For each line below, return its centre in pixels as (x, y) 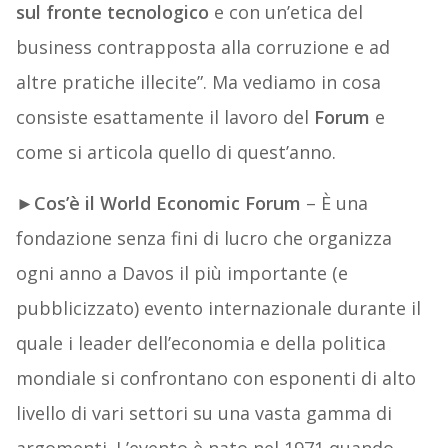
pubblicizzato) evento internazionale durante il (218, 308)
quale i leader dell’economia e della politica (200, 343)
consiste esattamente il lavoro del (164, 117)
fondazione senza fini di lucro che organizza (203, 238)
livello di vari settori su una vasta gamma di (203, 413)
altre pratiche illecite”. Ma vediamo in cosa (198, 82)
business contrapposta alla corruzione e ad (202, 47)
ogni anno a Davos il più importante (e (181, 273)
